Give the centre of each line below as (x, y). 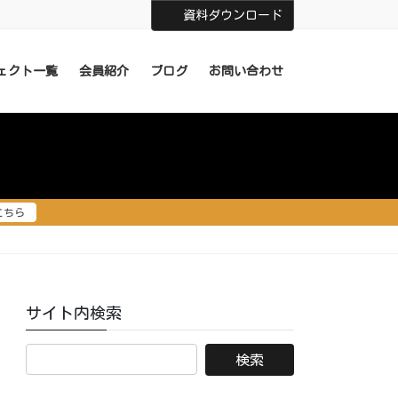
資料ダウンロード (233, 15)
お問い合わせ (246, 71)
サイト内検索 (74, 313)
